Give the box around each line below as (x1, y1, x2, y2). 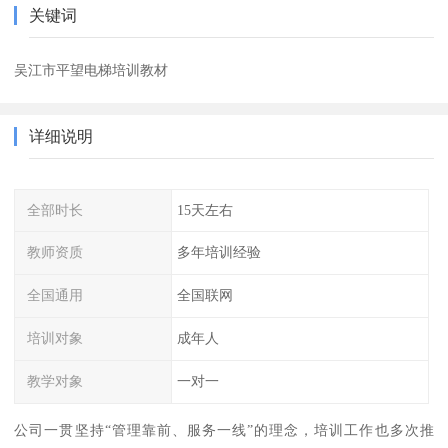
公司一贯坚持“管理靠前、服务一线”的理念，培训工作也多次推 (14, 421, 434, 438)
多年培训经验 (176, 244, 261, 261)
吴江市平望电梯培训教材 (14, 61, 169, 78)
